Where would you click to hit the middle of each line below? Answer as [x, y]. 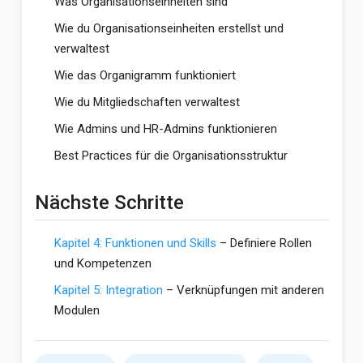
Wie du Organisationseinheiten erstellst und [169, 28]
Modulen [77, 310]
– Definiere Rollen [264, 243]
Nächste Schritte [109, 203]
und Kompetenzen [102, 263]
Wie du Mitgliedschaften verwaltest [147, 102]
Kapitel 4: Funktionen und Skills [135, 243]
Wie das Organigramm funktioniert [145, 75]
